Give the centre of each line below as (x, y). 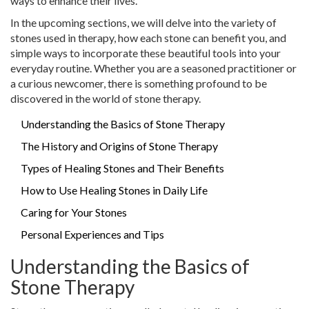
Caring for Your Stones (74, 212)
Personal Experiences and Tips (92, 235)
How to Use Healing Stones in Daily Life (114, 190)
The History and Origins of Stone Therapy (119, 146)
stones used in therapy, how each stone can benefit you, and (148, 38)
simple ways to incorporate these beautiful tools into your (146, 53)
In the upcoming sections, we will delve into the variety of (143, 23)
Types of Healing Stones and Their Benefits (122, 168)
